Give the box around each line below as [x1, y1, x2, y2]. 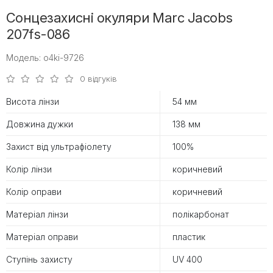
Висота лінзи [6, 96, 59, 107]
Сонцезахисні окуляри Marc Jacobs [6, 9, 233, 26]
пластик [172, 231, 205, 242]
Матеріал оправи [6, 231, 78, 242]
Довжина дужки [6, 118, 73, 129]
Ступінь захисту [6, 253, 73, 264]
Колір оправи [6, 186, 62, 197]
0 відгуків [80, 73, 117, 83]
